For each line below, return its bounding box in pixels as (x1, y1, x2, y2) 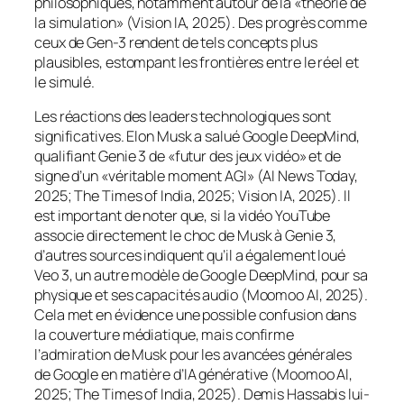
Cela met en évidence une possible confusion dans (34, 304, 357, 325)
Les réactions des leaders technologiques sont (34, 106, 331, 126)
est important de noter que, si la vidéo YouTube (34, 205, 331, 225)
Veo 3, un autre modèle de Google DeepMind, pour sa (34, 264, 368, 285)
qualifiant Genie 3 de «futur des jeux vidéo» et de (34, 145, 341, 166)
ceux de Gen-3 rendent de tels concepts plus (34, 32, 317, 52)
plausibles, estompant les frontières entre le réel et (34, 51, 359, 72)
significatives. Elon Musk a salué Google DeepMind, (34, 125, 360, 146)
